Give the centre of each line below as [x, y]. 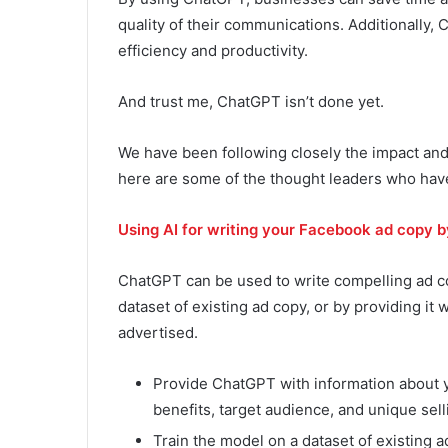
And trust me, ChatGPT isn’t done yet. [251, 102]
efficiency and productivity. [213, 51]
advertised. [158, 333]
